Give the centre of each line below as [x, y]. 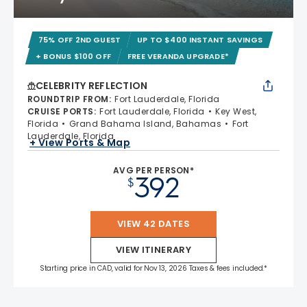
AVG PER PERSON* [153, 170]
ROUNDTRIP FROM [68, 99]
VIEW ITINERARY [153, 249]
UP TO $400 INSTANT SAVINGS [200, 39]
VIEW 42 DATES [153, 223]
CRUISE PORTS [61, 111]
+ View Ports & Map [80, 143]
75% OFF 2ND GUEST [80, 39]
